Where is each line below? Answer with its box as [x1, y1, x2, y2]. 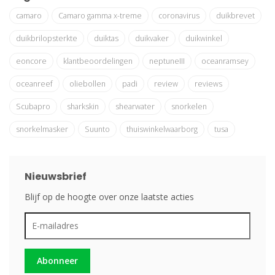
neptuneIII [149, 56, 185, 66]
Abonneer [37, 255, 78, 266]
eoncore [16, 56, 47, 66]
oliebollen [69, 79, 106, 89]
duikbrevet [216, 10, 255, 21]
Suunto [85, 124, 110, 134]
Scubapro [16, 101, 50, 112]
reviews [195, 79, 222, 89]
